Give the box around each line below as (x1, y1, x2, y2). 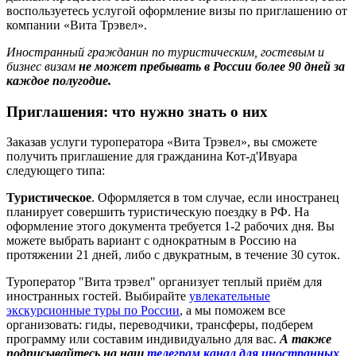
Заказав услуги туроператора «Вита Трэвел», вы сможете (6, 135, 317, 149)
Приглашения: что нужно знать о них (6, 103, 268, 120)
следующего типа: (6, 164, 105, 178)
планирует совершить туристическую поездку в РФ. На (6, 205, 309, 219)
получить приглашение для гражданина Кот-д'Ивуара (6, 149, 297, 164)
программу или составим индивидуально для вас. (6, 332, 280, 346)
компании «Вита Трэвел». (6, 17, 147, 32)
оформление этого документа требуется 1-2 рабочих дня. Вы (6, 219, 335, 234)
